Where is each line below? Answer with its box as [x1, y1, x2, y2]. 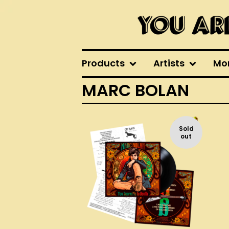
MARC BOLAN [82, 79, 189, 102]
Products [82, 57, 125, 70]
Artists [153, 57, 185, 70]
